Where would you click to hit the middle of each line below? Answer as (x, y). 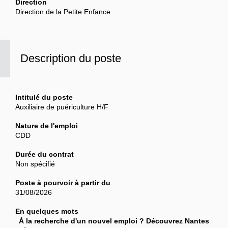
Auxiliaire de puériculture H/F (62, 107)
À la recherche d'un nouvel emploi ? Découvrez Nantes (114, 221)
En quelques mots (47, 211)
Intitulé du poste (44, 97)
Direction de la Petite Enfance (63, 12)
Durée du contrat (45, 154)
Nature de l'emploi (47, 126)
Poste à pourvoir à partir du (63, 183)
